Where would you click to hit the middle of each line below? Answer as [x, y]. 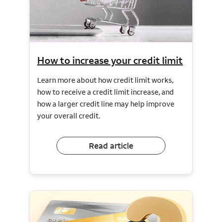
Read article [111, 145]
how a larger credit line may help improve [106, 104]
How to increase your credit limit [110, 60]
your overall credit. [69, 116]
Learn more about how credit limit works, [105, 80]
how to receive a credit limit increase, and [106, 92]
